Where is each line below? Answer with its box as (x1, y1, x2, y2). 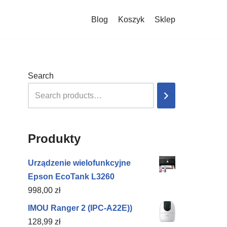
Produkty (28, 132, 81, 145)
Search (28, 71, 54, 80)
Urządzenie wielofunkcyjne (28, 159, 131, 167)
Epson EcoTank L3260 (28, 172, 115, 181)
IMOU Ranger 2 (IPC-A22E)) (28, 204, 132, 212)
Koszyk (118, 15, 144, 24)
